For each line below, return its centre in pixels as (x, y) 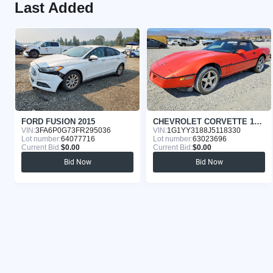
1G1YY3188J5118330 (204, 131)
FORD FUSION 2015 (58, 122)
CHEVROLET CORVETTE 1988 (258, 122)
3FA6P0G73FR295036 (73, 131)
